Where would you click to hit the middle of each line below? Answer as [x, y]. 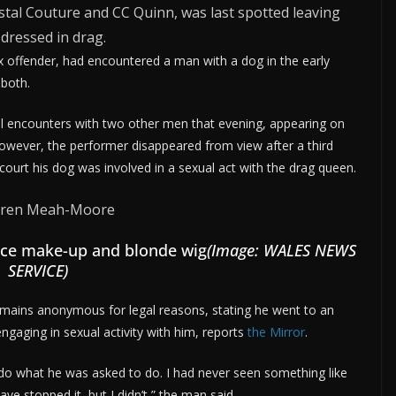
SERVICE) [38, 270]
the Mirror [276, 332]
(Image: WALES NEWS [281, 250]
